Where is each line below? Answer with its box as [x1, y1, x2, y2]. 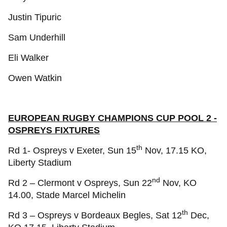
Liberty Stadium [8, 158, 71, 168]
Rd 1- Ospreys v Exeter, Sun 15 [8, 145, 136, 156]
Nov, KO [160, 178, 197, 188]
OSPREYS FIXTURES [8, 125, 100, 135]
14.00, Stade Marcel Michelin [8, 190, 126, 200]
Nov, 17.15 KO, [142, 145, 207, 156]
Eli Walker [8, 53, 49, 63]
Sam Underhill [8, 32, 65, 43]
